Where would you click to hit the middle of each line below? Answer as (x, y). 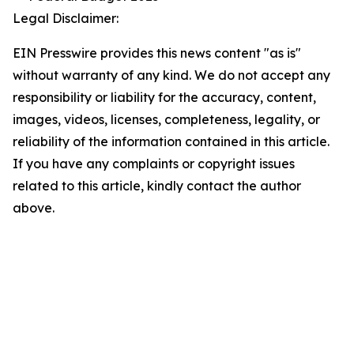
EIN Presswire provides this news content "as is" (157, 53)
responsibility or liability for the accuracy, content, (164, 98)
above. (34, 208)
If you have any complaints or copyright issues (154, 164)
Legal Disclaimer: (66, 19)
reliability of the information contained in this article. (171, 142)
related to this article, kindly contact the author (157, 186)
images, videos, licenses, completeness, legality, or (166, 120)
